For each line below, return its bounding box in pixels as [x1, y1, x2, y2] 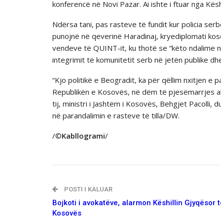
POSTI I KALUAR [63, 185, 112, 193]
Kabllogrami [62, 131, 105, 141]
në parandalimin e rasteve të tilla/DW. [52, 110, 180, 120]
